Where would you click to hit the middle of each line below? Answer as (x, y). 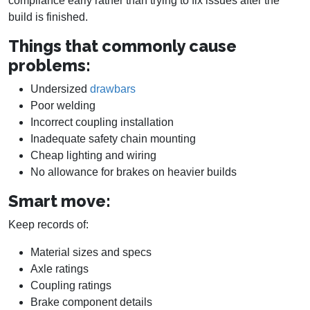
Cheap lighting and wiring (93, 156)
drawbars (113, 89)
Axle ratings (60, 269)
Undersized (60, 89)
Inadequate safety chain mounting (113, 139)
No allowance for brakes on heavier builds (134, 172)
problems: (49, 66)
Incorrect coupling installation (102, 122)
